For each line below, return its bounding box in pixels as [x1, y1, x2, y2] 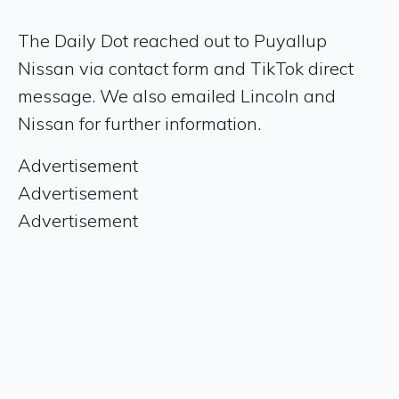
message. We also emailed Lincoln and [18, 84, 336, 107]
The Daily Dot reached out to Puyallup [18, 28, 327, 52]
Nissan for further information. [18, 111, 261, 134]
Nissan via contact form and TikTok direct [18, 56, 354, 79]
